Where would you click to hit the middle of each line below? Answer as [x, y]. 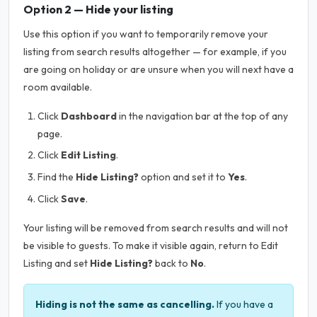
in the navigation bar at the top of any [202, 116]
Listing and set [57, 263]
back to [172, 263]
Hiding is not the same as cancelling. [125, 304]
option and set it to [183, 177]
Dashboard [89, 116]
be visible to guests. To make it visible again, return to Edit [151, 245]
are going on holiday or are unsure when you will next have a [158, 69]
